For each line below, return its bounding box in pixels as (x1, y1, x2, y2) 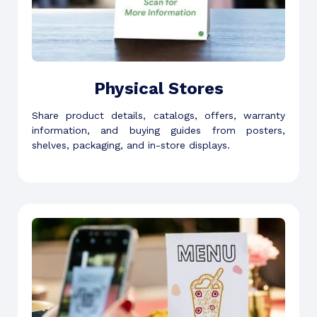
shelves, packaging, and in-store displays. (32, 139, 230, 151)
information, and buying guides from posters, (32, 124, 285, 136)
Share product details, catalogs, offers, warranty (32, 109, 285, 121)
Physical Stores (93, 78, 224, 98)
